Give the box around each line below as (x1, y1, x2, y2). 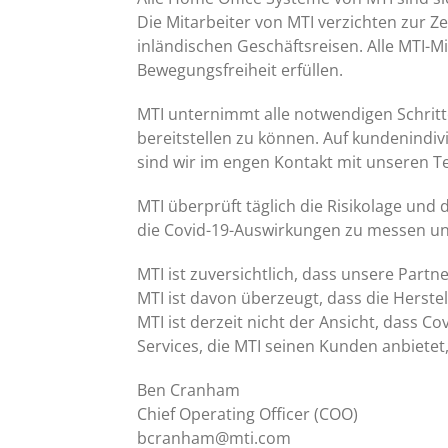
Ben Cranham (137, 379, 240, 402)
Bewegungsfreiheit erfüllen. (137, 59, 343, 82)
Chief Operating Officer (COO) (137, 403, 358, 426)
